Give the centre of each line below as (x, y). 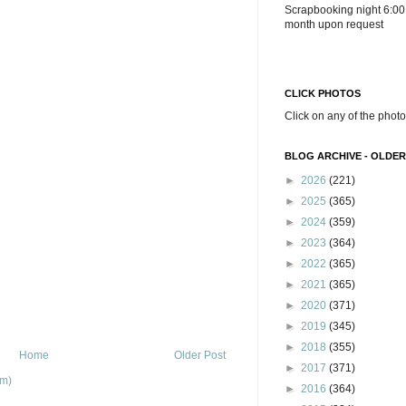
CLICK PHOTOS (323, 93)
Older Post (200, 355)
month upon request (334, 24)
